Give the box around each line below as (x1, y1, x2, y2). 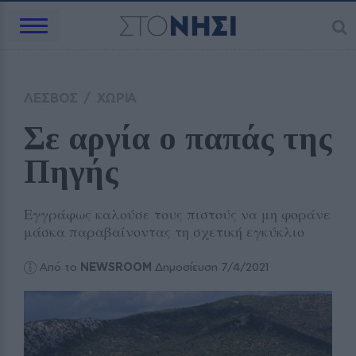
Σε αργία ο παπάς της (24, 120, 332, 157)
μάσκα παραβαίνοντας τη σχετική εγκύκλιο (24, 222, 304, 241)
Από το (40, 260, 81, 274)
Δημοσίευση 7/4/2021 (152, 260, 270, 274)
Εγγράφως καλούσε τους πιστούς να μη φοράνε (24, 204, 331, 223)
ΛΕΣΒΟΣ (24, 90, 79, 106)
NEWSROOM (80, 260, 153, 274)
